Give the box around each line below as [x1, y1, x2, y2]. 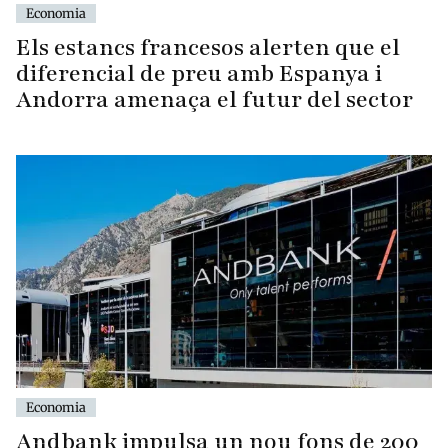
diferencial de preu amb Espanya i [16, 57, 382, 89]
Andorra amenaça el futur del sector [16, 83, 413, 115]
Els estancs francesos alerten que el [16, 31, 400, 63]
